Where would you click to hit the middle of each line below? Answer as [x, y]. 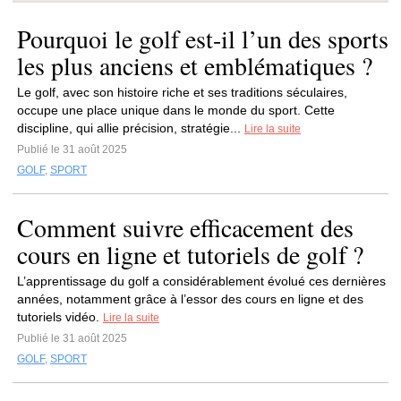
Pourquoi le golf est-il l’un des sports [203, 38]
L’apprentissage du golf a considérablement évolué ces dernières [201, 281]
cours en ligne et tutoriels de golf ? [190, 254]
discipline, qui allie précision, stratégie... [131, 128]
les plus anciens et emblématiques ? [195, 65]
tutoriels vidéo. [60, 317]
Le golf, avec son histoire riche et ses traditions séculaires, [182, 92]
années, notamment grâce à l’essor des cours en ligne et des [190, 299]
